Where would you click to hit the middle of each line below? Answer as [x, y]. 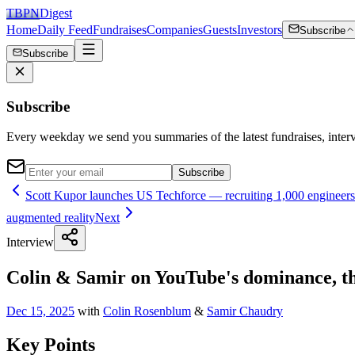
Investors [260, 30]
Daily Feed [65, 30]
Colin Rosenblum [147, 311]
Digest [56, 13]
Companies [175, 30]
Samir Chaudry [245, 311]
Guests [220, 30]
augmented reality [51, 218]
